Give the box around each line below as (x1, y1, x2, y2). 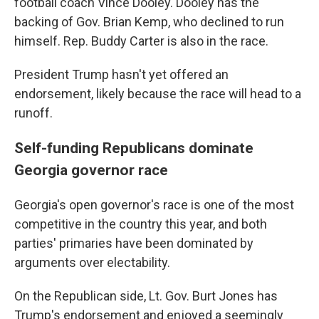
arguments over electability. (14, 255, 170, 270)
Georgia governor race (14, 161, 168, 179)
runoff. (14, 105, 53, 120)
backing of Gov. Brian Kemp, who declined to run (14, 14, 284, 29)
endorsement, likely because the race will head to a (14, 86, 301, 101)
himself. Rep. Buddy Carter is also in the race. (14, 33, 268, 48)
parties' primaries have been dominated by (14, 236, 253, 251)
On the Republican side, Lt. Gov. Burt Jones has (14, 288, 278, 303)
